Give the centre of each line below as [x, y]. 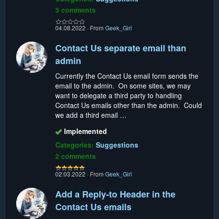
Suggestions [117, 144]
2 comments [76, 156]
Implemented [86, 131]
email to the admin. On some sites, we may [123, 85]
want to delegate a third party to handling [119, 95]
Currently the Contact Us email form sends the [127, 76]
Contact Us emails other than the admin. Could [129, 105]
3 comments [76, 10]
